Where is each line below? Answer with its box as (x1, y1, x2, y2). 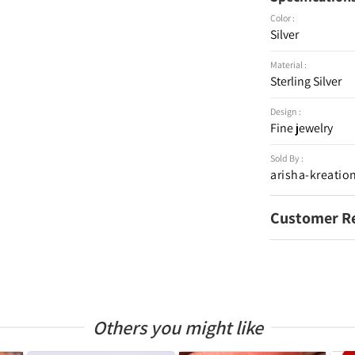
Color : (270, 12, 296, 24)
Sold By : (270, 152, 304, 164)
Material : (270, 59, 307, 71)
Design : (270, 105, 302, 117)
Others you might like (92, 315, 263, 340)
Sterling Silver (270, 73, 342, 90)
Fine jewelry (270, 120, 334, 136)
